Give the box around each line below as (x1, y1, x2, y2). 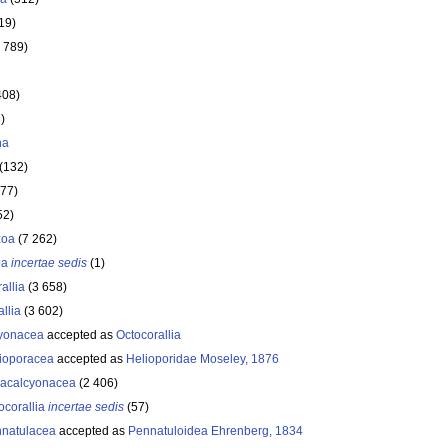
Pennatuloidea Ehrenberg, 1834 (128, 424, 303, 439)
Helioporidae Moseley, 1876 (126, 352, 279, 367)
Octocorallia (116, 328, 181, 343)
